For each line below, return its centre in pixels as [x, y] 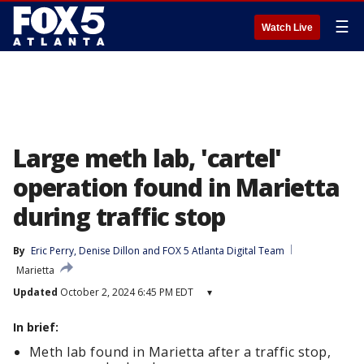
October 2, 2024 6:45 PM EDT [126, 292]
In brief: [36, 327]
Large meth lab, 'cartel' [147, 158]
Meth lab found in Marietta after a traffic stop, [180, 352]
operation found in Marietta [176, 187]
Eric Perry [52, 251]
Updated [35, 292]
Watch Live [287, 28]
